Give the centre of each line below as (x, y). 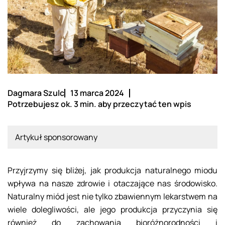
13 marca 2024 (97, 93)
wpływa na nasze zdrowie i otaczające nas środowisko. (113, 184)
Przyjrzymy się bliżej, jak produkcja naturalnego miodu (113, 171)
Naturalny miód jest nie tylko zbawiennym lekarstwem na (113, 197)
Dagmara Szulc (36, 93)
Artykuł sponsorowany (56, 137)
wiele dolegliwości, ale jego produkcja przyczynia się (113, 210)
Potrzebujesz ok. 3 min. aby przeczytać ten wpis (99, 104)
